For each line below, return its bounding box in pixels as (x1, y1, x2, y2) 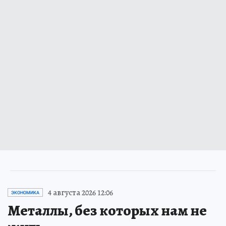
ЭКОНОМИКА (11, 190, 39, 195)
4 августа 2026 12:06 (48, 187, 113, 198)
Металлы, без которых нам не (8, 200, 207, 220)
